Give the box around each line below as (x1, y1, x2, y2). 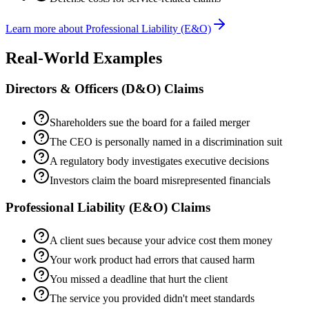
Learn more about (6, 23, 86, 35)
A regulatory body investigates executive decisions (50, 154, 269, 167)
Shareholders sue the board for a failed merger (50, 116, 250, 128)
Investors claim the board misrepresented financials (50, 174, 270, 186)
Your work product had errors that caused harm (50, 254, 255, 266)
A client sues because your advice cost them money (50, 235, 272, 247)
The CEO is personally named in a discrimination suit (50, 135, 282, 148)
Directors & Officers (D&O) (6, 81, 161, 97)
